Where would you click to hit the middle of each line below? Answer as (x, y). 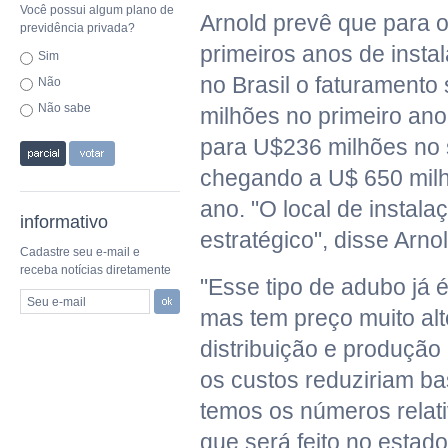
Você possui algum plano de (97, 10)
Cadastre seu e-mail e (80, 252)
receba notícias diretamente (95, 270)
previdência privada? (77, 28)
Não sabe (64, 108)
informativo (64, 222)
